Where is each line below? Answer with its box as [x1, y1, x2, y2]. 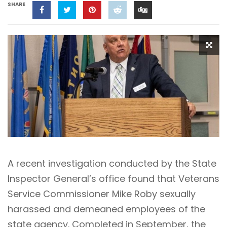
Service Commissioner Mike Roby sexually [8, 187, 196, 200]
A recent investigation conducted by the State [8, 157, 216, 170]
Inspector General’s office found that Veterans [8, 172, 219, 185]
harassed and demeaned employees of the [8, 202, 205, 215]
